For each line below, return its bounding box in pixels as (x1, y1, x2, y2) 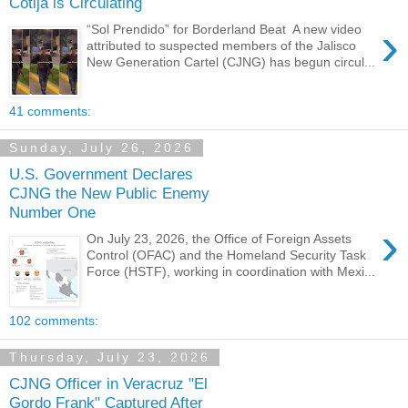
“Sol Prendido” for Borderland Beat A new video (87, 21, 362, 36)
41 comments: (9, 103, 91, 118)
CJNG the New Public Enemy (9, 184, 209, 203)
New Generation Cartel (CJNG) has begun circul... (87, 54, 376, 69)
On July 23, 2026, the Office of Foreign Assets (87, 230, 352, 246)
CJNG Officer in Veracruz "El (9, 374, 208, 393)
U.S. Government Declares (9, 165, 193, 184)
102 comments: (9, 312, 98, 328)
